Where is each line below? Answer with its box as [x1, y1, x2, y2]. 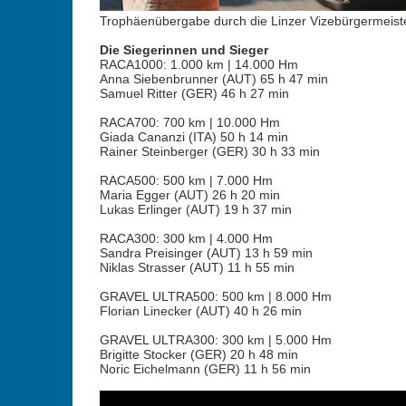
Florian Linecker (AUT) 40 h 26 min [99, 304, 302, 318]
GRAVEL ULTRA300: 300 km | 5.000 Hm [99, 333, 332, 347]
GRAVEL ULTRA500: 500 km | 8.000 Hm [99, 289, 332, 304]
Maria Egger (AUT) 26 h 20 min [99, 188, 280, 202]
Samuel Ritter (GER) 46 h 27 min [99, 86, 289, 101]
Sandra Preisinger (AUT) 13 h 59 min [99, 246, 313, 260]
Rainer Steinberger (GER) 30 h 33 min [99, 144, 320, 159]
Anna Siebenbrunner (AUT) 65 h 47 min [99, 72, 328, 86]
